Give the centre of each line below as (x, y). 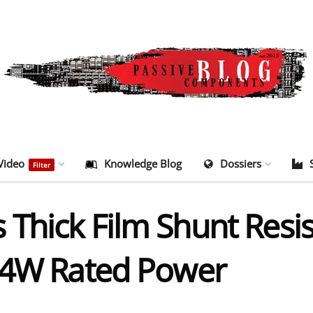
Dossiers (241, 163)
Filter (42, 165)
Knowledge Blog (143, 163)
